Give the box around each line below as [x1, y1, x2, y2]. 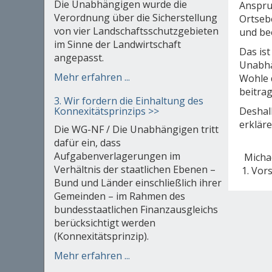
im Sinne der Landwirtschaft [53, 38, 181, 52]
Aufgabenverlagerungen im [53, 149, 180, 163]
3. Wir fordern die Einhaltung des [53, 94, 203, 108]
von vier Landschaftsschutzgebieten [53, 24, 219, 38]
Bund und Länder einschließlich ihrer [53, 176, 222, 190]
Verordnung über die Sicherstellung [53, 11, 217, 25]
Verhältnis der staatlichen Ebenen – [53, 163, 216, 177]
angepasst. [53, 51, 106, 65]
